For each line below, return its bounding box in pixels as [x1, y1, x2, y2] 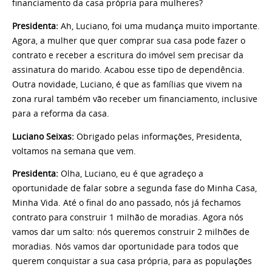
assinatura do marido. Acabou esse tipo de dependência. [12, 64, 245, 75]
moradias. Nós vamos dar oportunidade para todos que [12, 241, 239, 253]
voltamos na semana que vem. [12, 145, 136, 157]
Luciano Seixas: [12, 131, 74, 142]
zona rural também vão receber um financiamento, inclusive [12, 93, 257, 104]
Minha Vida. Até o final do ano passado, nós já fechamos [12, 197, 241, 209]
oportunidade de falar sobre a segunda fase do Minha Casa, [12, 183, 257, 194]
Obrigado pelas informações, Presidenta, [74, 131, 242, 142]
